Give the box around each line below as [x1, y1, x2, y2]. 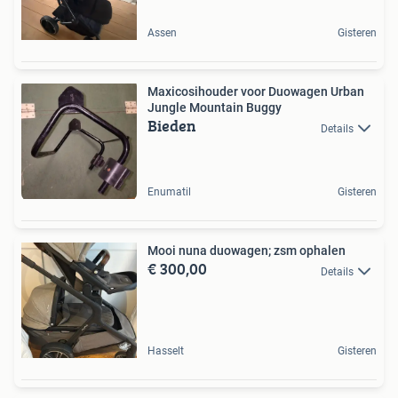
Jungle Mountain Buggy [147, 100, 282, 115]
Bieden [147, 114, 196, 139]
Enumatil [147, 186, 191, 199]
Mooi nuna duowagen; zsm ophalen [147, 243, 346, 259]
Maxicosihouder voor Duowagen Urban [147, 84, 364, 99]
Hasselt [147, 345, 184, 358]
